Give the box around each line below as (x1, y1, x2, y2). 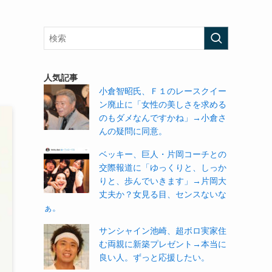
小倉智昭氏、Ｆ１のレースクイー (99, 86, 226, 96)
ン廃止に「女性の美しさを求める (99, 100, 226, 109)
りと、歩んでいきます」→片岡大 (99, 176, 226, 186)
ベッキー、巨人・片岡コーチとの (99, 149, 226, 159)
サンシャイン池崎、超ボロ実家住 (99, 226, 226, 236)
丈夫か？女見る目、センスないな (99, 189, 226, 199)
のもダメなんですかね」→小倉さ (99, 113, 226, 123)
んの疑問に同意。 (99, 126, 167, 136)
